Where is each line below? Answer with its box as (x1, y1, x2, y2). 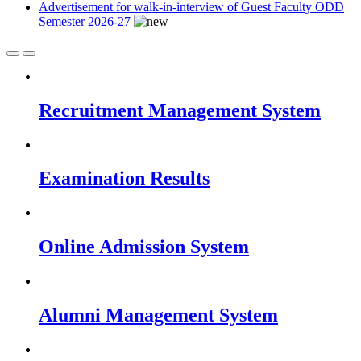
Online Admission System (39, 236, 249, 258)
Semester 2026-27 (39, 14, 131, 28)
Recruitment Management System (39, 99, 321, 121)
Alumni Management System (39, 305, 278, 326)
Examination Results (39, 168, 210, 189)
